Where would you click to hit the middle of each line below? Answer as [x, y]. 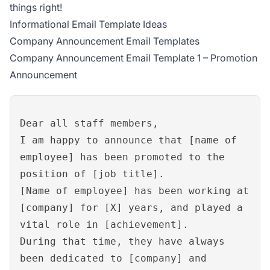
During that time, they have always [122, 242]
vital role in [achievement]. [104, 225]
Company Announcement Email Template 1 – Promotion [133, 58]
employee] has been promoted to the [122, 157]
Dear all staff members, [89, 124]
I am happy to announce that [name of [128, 140]
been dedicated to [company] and [113, 259]
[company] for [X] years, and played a [131, 208]
